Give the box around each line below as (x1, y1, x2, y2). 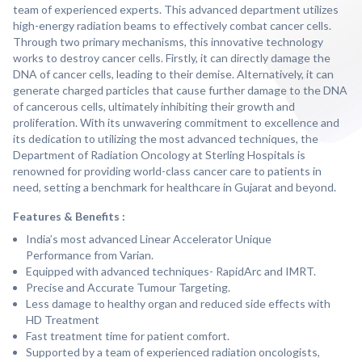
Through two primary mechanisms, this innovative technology (13, 35, 323, 49)
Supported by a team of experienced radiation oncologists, (26, 345, 320, 360)
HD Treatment (26, 313, 102, 327)
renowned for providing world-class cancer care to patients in (13, 164, 322, 179)
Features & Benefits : (13, 209, 128, 224)
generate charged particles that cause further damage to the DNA (13, 83, 347, 98)
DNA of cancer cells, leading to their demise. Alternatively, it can (13, 67, 334, 82)
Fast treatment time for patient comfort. (26, 329, 234, 343)
